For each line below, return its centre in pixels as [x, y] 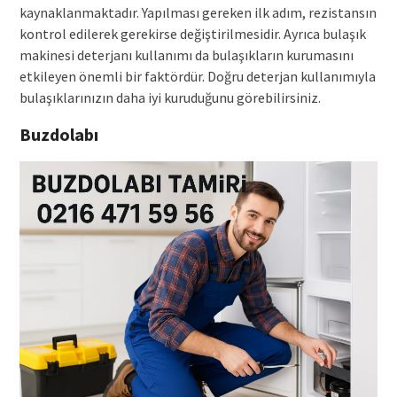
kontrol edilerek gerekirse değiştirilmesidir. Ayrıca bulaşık [192, 33]
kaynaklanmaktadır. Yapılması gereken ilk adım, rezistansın [198, 12]
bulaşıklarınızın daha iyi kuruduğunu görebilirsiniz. [170, 97]
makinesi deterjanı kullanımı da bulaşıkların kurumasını [186, 54]
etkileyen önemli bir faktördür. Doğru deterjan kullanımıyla [197, 76]
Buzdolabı [58, 134]
